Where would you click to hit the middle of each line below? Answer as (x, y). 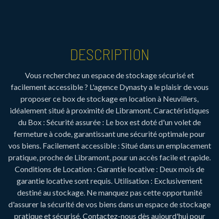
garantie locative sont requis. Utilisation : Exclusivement (109, 181)
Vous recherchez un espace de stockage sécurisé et (109, 75)
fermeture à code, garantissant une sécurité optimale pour (109, 134)
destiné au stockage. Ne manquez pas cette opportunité (109, 192)
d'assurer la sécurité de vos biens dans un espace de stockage (109, 204)
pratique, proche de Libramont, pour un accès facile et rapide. (109, 157)
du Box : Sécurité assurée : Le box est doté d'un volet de (109, 122)
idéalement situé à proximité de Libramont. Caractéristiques (109, 110)
